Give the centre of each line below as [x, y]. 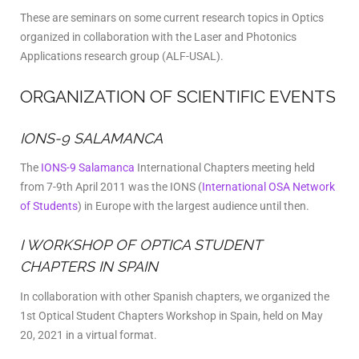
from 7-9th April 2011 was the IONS [109, 187]
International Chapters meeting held [225, 167]
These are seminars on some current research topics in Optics [172, 17]
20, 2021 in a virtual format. [89, 335]
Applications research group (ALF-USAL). [122, 56]
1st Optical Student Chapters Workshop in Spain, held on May [171, 315]
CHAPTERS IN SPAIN [89, 266]
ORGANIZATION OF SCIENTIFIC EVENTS [178, 96]
